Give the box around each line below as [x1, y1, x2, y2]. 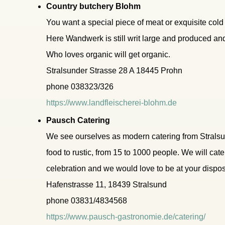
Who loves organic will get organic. [46, 50, 170, 59]
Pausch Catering [46, 116, 110, 125]
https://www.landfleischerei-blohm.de [46, 98, 177, 107]
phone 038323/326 [46, 82, 114, 91]
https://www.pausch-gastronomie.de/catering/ [46, 212, 205, 221]
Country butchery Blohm [46, 2, 141, 11]
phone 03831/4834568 [46, 196, 127, 205]
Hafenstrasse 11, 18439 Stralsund [46, 180, 167, 189]
